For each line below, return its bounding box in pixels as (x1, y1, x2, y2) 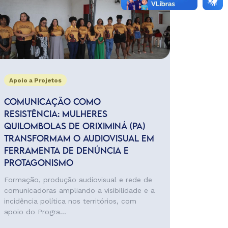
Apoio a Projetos (9, 77, 62, 84)
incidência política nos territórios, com (4, 197, 136, 205)
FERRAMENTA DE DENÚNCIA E (4, 147, 129, 155)
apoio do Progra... (4, 208, 66, 216)
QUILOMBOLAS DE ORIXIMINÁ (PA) (4, 123, 145, 131)
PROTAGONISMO (4, 159, 76, 167)
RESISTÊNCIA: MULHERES (4, 110, 107, 119)
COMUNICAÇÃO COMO (4, 98, 101, 106)
